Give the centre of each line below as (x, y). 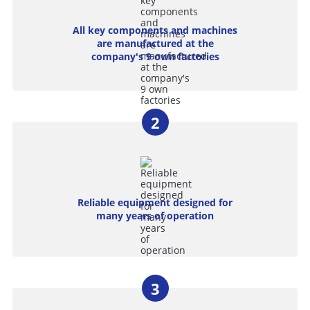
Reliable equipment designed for (155, 202)
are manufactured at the (155, 43)
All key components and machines (155, 30)
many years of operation (155, 216)
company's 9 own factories (155, 56)
